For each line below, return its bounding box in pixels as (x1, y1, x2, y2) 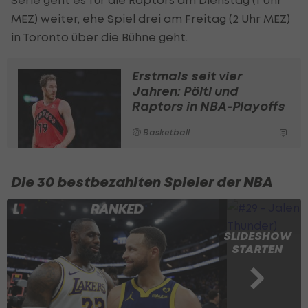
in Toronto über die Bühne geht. (11, 30, 188, 44)
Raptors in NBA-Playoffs (132, 98, 285, 114)
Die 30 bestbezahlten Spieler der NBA (11, 173, 273, 191)
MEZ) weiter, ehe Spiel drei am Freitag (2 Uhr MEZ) (11, 11, 290, 25)
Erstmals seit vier (132, 67, 242, 84)
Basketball (141, 126, 190, 137)
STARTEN (232, 241, 283, 256)
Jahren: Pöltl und (132, 82, 239, 99)
